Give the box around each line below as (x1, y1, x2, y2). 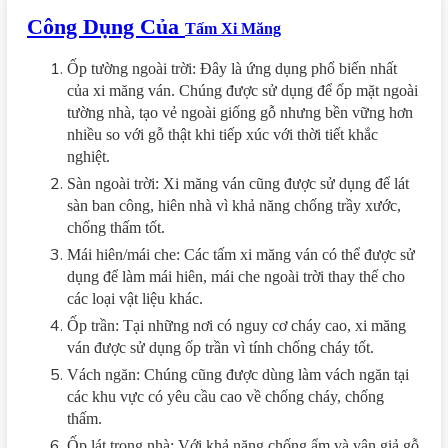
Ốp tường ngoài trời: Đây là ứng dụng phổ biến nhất (67, 59, 397, 77)
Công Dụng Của (27, 13, 185, 39)
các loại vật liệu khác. (67, 289, 203, 307)
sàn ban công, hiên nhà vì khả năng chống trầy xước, (67, 196, 401, 214)
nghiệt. (67, 147, 110, 165)
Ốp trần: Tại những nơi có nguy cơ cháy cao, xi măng (67, 316, 406, 334)
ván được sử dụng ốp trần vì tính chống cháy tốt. (67, 338, 374, 356)
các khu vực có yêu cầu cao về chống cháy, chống (67, 387, 384, 405)
